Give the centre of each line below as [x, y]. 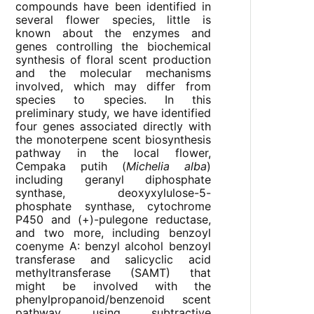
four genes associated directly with [113, 127]
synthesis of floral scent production [113, 60]
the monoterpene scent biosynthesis [113, 140]
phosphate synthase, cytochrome [113, 206]
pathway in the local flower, [113, 153]
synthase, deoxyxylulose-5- [113, 193]
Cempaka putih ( [71, 166]
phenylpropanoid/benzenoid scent [113, 300]
